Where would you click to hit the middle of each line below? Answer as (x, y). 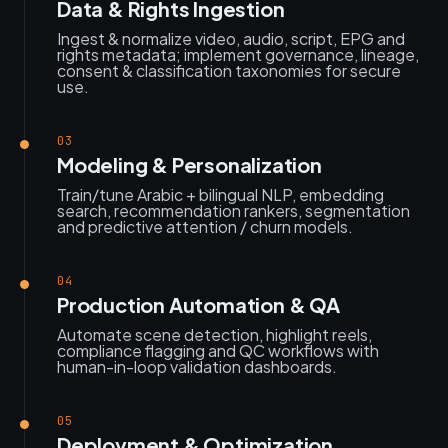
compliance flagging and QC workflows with (218, 350)
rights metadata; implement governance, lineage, (238, 54)
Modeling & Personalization (189, 164)
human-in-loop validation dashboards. (197, 366)
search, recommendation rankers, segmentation (233, 210)
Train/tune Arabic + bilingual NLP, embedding (220, 194)
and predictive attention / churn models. (205, 226)
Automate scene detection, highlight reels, (214, 334)
